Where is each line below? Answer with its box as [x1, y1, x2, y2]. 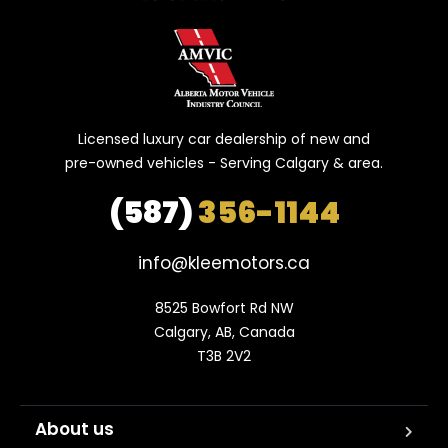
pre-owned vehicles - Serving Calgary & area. [65, 152, 383, 173]
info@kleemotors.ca [138, 250, 310, 275]
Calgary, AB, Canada [153, 321, 295, 342]
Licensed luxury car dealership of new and [78, 128, 370, 149]
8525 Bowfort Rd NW [154, 297, 294, 318]
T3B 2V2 [197, 345, 251, 366]
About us [35, 416, 114, 441]
